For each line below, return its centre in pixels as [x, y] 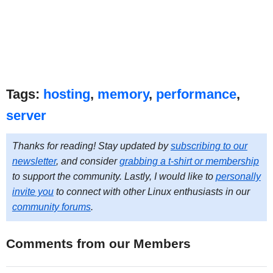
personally [238, 177]
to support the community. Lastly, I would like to [114, 177]
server [26, 116]
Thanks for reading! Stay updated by [91, 146]
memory [123, 94]
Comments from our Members [98, 243]
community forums [51, 207]
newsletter [34, 161]
